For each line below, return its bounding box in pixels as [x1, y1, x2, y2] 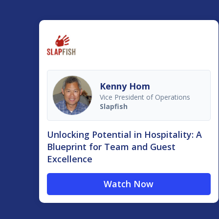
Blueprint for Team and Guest [47, 141, 175, 153]
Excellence [47, 153, 92, 165]
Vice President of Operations [100, 92, 190, 102]
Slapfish [100, 101, 128, 111]
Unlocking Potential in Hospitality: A [47, 129, 202, 141]
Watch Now [104, 178, 154, 190]
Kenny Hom [100, 80, 150, 92]
